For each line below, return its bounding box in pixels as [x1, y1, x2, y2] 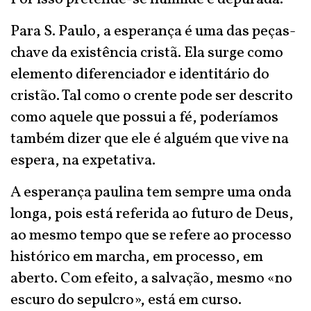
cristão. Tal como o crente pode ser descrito [10, 85, 293, 107]
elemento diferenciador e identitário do [10, 64, 269, 85]
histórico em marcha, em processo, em [10, 246, 263, 268]
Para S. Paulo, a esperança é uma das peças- [10, 21, 296, 42]
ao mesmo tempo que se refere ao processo [10, 225, 292, 246]
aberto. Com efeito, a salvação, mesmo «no [10, 268, 292, 289]
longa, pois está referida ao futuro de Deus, [10, 203, 294, 225]
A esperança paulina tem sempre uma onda [10, 182, 292, 203]
